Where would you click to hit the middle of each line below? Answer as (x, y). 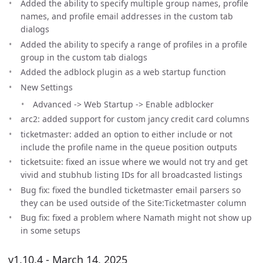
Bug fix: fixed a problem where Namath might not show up (136, 218)
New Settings (47, 87)
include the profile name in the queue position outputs (129, 147)
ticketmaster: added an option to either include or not (127, 134)
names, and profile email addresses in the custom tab (127, 16)
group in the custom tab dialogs (84, 57)
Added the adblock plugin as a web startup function (123, 72)
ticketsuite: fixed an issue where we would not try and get (134, 162)
